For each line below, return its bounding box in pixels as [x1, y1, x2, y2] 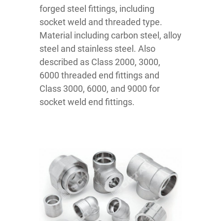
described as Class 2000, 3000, [39, 57, 160, 67]
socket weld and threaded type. [39, 17, 162, 27]
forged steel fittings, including [39, 3, 154, 14]
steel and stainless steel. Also [39, 43, 155, 54]
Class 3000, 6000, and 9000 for [39, 83, 160, 94]
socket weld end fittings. [39, 97, 135, 107]
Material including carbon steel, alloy [39, 30, 182, 40]
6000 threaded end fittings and [39, 70, 159, 80]
